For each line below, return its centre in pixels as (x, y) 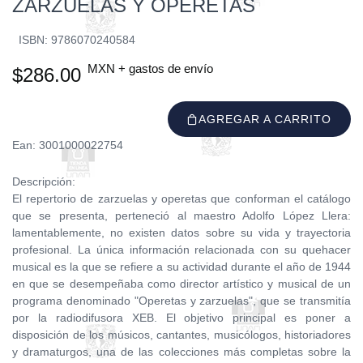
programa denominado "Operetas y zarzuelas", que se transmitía (181, 301)
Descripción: (44, 181)
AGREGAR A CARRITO (265, 119)
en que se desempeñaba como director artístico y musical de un (181, 284)
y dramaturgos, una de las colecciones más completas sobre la (181, 352)
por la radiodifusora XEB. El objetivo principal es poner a (181, 318)
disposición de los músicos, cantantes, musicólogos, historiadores (181, 335)
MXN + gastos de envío (150, 68)
